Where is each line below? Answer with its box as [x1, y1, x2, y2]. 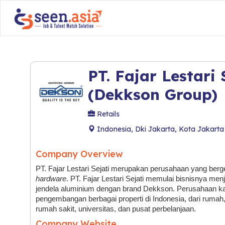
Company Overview [36, 148, 123, 160]
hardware [36, 175, 66, 183]
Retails [95, 109, 120, 119]
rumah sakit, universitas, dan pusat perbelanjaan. [36, 205, 196, 213]
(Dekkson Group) [88, 85, 217, 104]
